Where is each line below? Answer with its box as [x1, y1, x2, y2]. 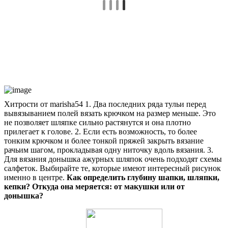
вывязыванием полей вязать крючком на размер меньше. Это [4, 109, 216, 118]
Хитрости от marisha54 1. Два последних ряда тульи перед [4, 100, 206, 109]
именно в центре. [4, 173, 67, 182]
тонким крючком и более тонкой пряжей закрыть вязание [4, 136, 204, 146]
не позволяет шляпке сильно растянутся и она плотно [4, 118, 191, 127]
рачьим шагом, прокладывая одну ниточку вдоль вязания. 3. [4, 146, 213, 155]
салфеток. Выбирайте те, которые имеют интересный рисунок [4, 164, 221, 173]
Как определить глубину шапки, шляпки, [67, 173, 219, 182]
